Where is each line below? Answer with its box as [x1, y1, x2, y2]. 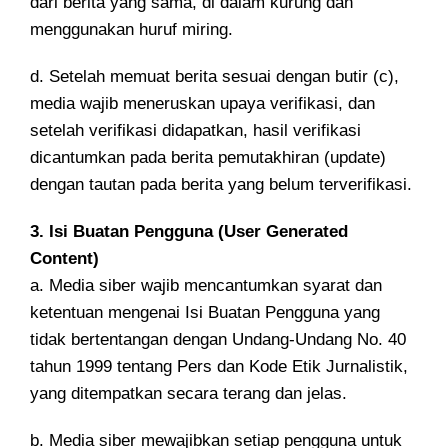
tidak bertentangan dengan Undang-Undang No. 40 [30, 330, 406, 349]
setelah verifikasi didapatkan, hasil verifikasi [30, 121, 361, 140]
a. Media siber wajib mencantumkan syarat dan [30, 276, 382, 295]
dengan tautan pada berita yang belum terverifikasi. [30, 175, 412, 194]
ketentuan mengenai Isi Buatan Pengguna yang [30, 303, 380, 322]
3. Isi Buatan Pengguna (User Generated [30, 222, 348, 241]
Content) [30, 249, 99, 268]
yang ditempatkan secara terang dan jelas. [30, 384, 347, 403]
